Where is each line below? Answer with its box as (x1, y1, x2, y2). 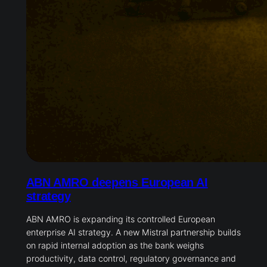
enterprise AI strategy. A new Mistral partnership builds (26, 227, 241, 238)
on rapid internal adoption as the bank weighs (26, 240, 204, 251)
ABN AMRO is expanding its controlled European (26, 214, 215, 225)
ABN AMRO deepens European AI (26, 176, 208, 190)
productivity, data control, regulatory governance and (26, 253, 236, 264)
